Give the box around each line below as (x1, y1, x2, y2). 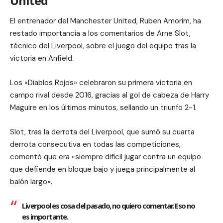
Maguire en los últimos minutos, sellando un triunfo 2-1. (10, 103, 197, 113)
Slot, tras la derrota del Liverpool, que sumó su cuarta (10, 127, 195, 137)
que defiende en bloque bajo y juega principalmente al (10, 164, 195, 175)
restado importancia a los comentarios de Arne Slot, (10, 28, 191, 39)
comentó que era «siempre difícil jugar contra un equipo (10, 152, 201, 162)
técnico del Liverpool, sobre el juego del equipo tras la (10, 41, 196, 51)
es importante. (22, 212, 68, 222)
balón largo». (10, 177, 52, 187)
